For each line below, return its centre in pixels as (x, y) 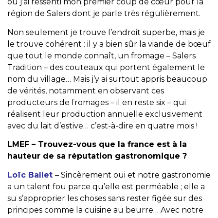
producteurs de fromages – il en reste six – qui (97, 102)
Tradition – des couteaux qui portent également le (106, 67)
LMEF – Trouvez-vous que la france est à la (97, 145)
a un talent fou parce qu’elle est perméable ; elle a (106, 186)
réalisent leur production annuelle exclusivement (105, 114)
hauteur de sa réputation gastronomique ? (97, 156)
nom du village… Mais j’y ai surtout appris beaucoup (107, 79)
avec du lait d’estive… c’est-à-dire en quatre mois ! (102, 126)
